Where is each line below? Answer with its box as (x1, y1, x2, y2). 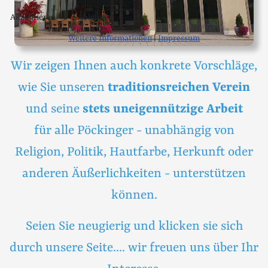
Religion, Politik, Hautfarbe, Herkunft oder (15, 145, 253, 160)
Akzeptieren (10, 13, 56, 22)
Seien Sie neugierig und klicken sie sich (25, 219, 243, 234)
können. (111, 188, 157, 203)
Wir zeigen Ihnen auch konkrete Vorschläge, (11, 59, 257, 74)
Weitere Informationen (68, 33, 152, 43)
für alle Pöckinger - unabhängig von (33, 123, 234, 138)
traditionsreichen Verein (108, 80, 250, 95)
